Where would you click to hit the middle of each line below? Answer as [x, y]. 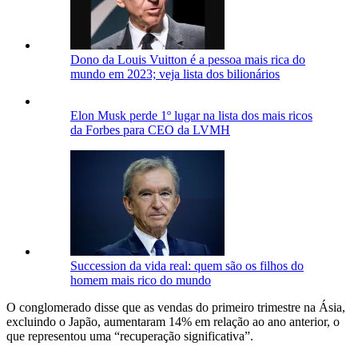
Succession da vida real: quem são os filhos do [187, 265]
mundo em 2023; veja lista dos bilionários [175, 74]
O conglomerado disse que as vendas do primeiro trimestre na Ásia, [176, 307]
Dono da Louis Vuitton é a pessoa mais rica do [188, 59]
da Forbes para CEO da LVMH [150, 129]
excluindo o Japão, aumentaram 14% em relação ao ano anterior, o [173, 321]
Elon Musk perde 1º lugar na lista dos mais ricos [191, 115]
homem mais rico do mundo [141, 280]
